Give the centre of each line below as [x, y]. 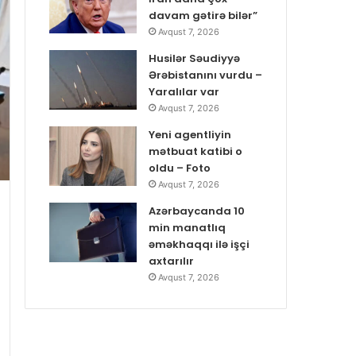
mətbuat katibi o [195, 152]
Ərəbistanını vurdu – [205, 75]
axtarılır [171, 261]
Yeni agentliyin [190, 135]
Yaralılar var [184, 92]
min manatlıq [187, 228]
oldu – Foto [180, 168]
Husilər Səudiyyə [194, 59]
